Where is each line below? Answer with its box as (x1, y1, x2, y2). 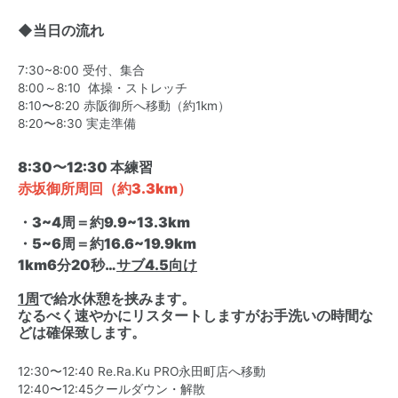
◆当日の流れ (18, 21, 104, 39)
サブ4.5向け (116, 256, 197, 274)
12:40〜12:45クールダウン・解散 (18, 382, 205, 396)
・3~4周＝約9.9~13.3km (18, 213, 193, 231)
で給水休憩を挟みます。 (39, 290, 195, 307)
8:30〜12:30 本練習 (18, 158, 153, 176)
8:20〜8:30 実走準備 (18, 116, 136, 131)
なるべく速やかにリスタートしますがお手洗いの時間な (18, 306, 373, 324)
